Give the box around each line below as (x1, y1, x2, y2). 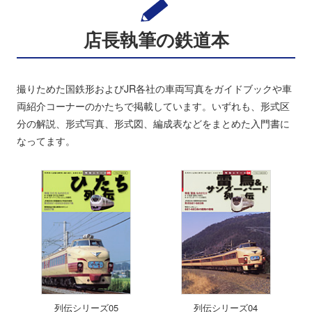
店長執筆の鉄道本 (83, 26, 229, 52)
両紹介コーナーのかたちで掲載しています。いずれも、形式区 (16, 97, 290, 113)
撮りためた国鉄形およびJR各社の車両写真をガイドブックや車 (16, 80, 292, 95)
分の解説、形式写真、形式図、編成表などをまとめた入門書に (16, 115, 290, 130)
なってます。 (16, 132, 75, 148)
